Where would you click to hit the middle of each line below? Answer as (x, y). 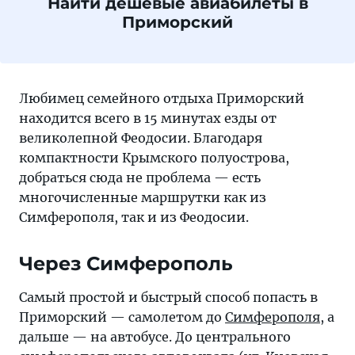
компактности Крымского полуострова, (154, 158)
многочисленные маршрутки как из (143, 197)
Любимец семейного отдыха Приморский (162, 98)
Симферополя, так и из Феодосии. (134, 217)
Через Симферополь (126, 263)
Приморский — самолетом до (122, 317)
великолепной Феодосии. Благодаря (141, 138)
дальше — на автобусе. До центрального (155, 337)
